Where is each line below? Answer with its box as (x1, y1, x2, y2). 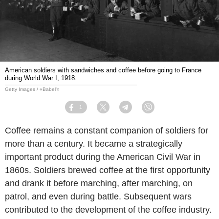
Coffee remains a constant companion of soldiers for (5, 125, 208, 135)
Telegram (131, 108, 154, 114)
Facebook (77, 108, 102, 114)
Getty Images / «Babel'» (5, 86, 60, 92)
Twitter (109, 108, 125, 114)
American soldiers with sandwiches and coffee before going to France (5, 66, 201, 74)
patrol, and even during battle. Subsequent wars (5, 191, 192, 201)
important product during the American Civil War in (5, 152, 200, 162)
